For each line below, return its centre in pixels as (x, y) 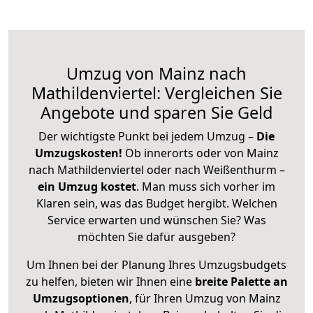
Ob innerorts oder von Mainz (202, 153)
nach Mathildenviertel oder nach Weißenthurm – (156, 169)
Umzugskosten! (78, 153)
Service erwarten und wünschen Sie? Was (156, 220)
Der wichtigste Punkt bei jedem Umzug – (147, 136)
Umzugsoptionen (81, 298)
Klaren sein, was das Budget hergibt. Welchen (156, 203)
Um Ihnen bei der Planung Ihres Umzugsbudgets (156, 264)
